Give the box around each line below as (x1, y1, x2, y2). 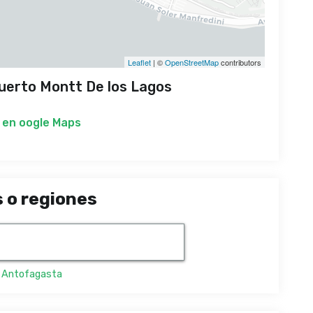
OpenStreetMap (165, 57, 219, 68)
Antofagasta (1, 268, 62, 281)
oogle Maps (19, 116, 81, 130)
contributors (219, 57, 261, 68)
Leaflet (128, 57, 151, 68)
